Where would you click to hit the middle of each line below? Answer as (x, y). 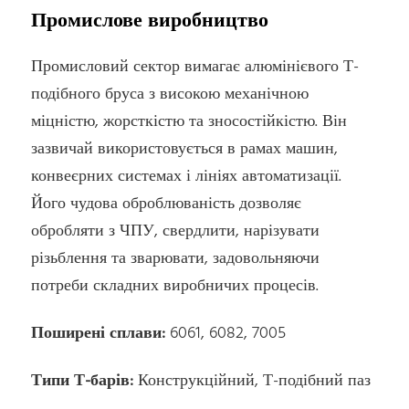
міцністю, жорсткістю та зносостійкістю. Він (189, 122)
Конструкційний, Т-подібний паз (252, 381)
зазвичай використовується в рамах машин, (185, 150)
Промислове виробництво (150, 22)
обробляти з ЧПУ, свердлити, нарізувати (176, 232)
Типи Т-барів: (83, 381)
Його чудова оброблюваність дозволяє (167, 204)
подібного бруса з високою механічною (170, 95)
